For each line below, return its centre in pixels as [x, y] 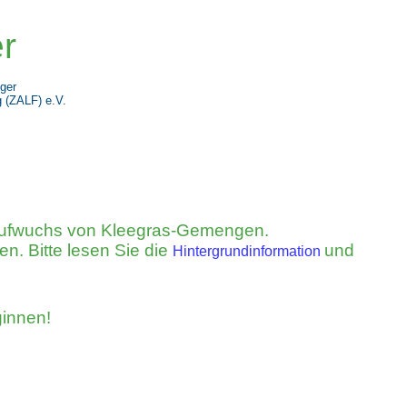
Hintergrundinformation [247, 251]
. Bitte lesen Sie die [96, 250]
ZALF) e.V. [38, 100]
